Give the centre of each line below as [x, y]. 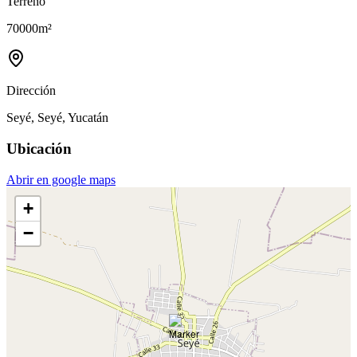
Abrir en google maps [61, 179]
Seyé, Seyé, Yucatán [57, 118]
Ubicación [39, 148]
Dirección [31, 91]
